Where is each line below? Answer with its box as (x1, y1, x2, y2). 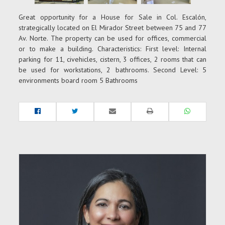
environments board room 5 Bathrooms (19, 76, 138, 85)
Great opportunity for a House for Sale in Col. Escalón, (19, 13, 206, 22)
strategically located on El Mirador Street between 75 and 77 (19, 23, 206, 33)
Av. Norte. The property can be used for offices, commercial (19, 34, 206, 43)
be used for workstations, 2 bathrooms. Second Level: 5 (19, 65, 206, 75)
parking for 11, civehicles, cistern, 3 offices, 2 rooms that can (19, 55, 206, 64)
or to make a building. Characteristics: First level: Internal (19, 44, 206, 54)
